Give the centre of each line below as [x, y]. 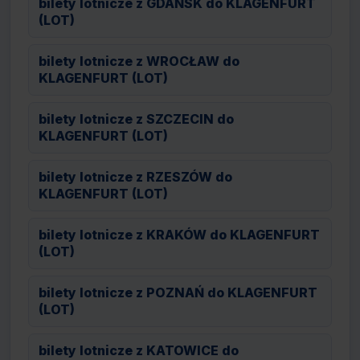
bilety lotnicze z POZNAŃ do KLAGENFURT [178, 292]
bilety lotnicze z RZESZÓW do [135, 177]
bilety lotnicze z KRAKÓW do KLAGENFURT [179, 235]
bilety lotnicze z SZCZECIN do [136, 119]
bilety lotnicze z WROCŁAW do [139, 61]
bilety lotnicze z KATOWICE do [139, 350]
